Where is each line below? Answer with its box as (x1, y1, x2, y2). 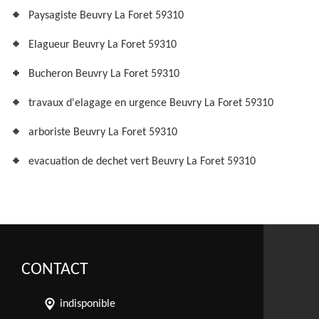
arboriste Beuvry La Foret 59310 (28, 127, 177, 138)
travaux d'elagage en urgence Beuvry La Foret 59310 (28, 98, 273, 109)
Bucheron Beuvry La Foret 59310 (28, 68, 179, 80)
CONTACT (21, 261, 88, 278)
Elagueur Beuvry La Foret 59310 (28, 39, 177, 51)
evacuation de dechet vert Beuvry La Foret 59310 (28, 156, 256, 167)
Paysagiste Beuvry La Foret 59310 (28, 10, 184, 21)
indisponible (60, 298, 115, 310)
